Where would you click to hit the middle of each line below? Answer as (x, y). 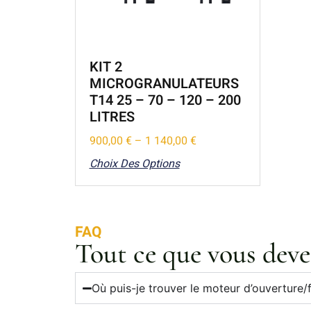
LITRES (112, 117)
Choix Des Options (134, 164)
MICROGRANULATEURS (164, 84)
